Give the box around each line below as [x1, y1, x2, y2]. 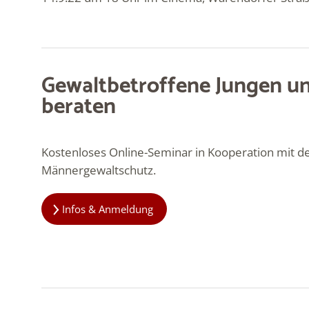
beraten [41, 88, 116, 125]
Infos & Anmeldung [62, 202, 154, 217]
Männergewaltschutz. [41, 162, 156, 179]
